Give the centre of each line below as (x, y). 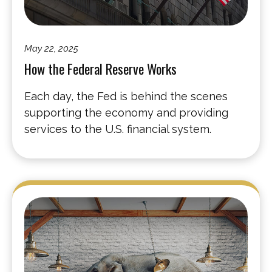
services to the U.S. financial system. (118, 129)
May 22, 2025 (51, 49)
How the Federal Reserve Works (100, 69)
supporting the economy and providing (126, 113)
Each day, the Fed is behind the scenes (126, 97)
